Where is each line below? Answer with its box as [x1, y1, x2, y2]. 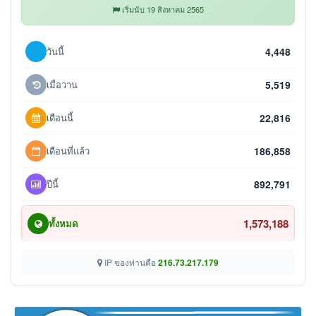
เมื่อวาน [47, 78, 78, 92]
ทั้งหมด [49, 217, 78, 231]
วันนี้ [47, 44, 64, 59]
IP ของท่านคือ [102, 256, 158, 269]
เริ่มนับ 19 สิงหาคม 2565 [120, 4, 204, 16]
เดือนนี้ [47, 111, 73, 125]
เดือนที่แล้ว [47, 144, 90, 158]
